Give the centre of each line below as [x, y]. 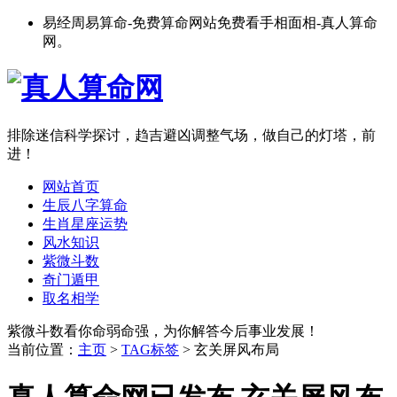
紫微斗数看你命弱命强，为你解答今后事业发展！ [163, 331]
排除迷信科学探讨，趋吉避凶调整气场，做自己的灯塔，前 [191, 136]
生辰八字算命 [85, 206]
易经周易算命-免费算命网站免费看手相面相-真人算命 [210, 23]
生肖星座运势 [85, 224]
